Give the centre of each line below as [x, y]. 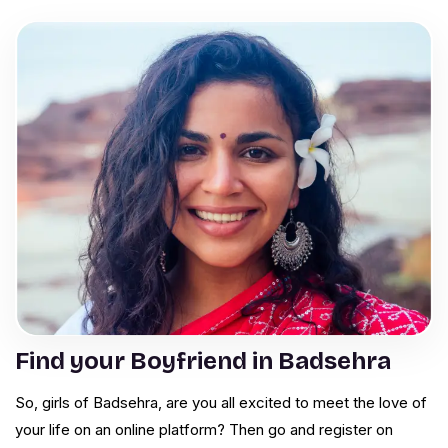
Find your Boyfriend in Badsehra [203, 361]
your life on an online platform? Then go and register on [204, 430]
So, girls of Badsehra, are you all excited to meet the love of [221, 403]
